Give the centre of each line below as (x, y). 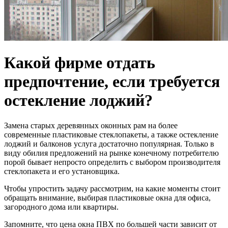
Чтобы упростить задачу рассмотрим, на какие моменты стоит (112, 188)
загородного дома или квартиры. (61, 207)
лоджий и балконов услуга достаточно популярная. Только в (109, 144)
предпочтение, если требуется (112, 82)
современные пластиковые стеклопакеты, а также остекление (111, 134)
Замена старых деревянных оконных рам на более (91, 125)
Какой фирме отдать (80, 63)
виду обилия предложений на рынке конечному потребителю (111, 153)
